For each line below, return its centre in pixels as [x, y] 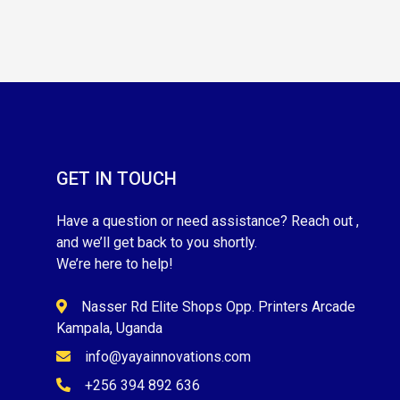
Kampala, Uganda [109, 328]
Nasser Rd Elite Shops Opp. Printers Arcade [218, 306]
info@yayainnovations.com [168, 356]
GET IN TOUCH [117, 178]
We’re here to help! [115, 263]
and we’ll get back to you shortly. [157, 242]
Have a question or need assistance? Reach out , [208, 221]
